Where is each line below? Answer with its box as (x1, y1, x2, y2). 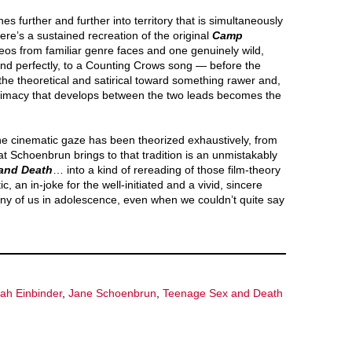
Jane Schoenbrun (68, 286, 156, 299)
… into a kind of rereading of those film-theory (53, 163, 280, 176)
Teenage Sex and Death (163, 286, 283, 299)
